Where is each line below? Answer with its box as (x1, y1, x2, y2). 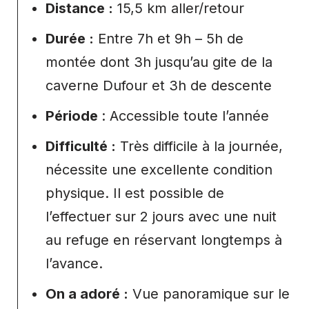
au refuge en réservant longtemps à (46, 231, 282, 248)
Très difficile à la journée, (116, 137, 283, 154)
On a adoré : (46, 285, 128, 302)
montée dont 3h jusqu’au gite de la (46, 53, 272, 70)
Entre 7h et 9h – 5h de (94, 30, 243, 47)
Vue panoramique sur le (128, 285, 290, 302)
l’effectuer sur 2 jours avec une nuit (46, 208, 277, 225)
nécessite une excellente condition (46, 161, 272, 178)
